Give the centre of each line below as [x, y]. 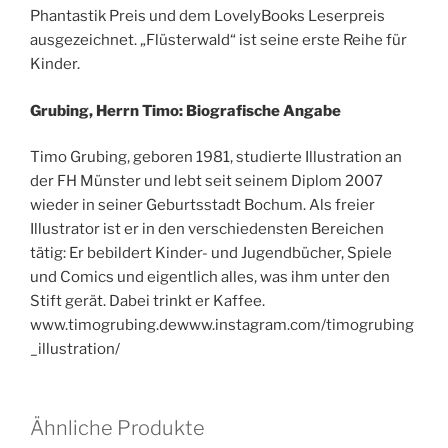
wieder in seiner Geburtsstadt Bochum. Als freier [202, 205]
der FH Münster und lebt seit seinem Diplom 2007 [206, 181]
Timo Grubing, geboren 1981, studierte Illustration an [216, 157]
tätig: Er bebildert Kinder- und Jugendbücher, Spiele [211, 253]
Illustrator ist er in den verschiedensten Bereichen [207, 229]
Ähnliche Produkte [117, 427]
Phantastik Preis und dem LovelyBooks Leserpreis [207, 16]
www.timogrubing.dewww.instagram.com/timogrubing [222, 325]
